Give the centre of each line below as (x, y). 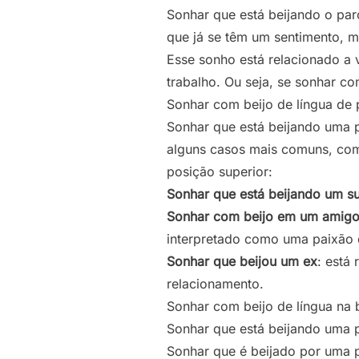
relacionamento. (215, 284)
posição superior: (220, 171)
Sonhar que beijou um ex (242, 261)
